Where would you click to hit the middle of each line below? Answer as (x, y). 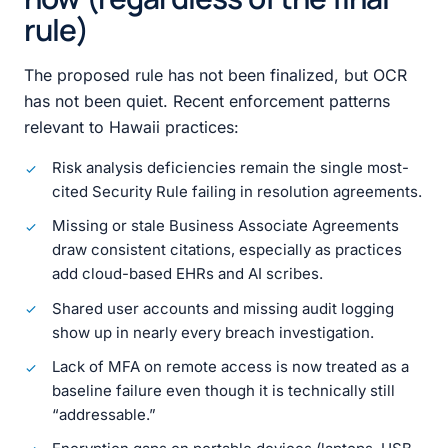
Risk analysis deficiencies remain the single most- (230, 167)
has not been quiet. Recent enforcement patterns (207, 100)
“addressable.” (104, 414)
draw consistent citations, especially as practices (227, 250)
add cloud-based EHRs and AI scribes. (187, 274)
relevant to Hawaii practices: (131, 126)
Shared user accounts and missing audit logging (223, 308)
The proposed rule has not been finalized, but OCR (215, 74)
